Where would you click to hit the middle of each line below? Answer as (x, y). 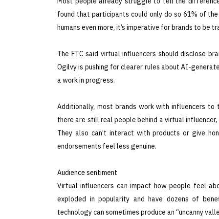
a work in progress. (86, 80)
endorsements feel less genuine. (107, 146)
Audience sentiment (87, 172)
